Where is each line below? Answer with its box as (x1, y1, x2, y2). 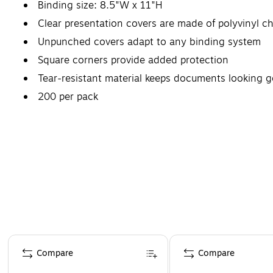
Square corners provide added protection (38, 52, 229, 68)
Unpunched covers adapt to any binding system (38, 34, 261, 49)
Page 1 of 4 (7, 233, 53, 246)
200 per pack (38, 89, 98, 104)
